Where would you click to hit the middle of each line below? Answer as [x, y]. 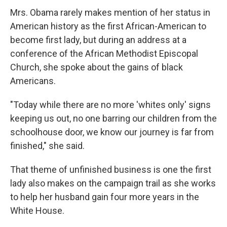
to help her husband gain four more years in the [105, 197]
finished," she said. [47, 146]
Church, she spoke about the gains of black [97, 67]
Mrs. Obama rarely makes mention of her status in [110, 13]
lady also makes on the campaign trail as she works [113, 183]
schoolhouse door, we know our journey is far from [112, 132]
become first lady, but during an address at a [98, 40]
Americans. [33, 81]
